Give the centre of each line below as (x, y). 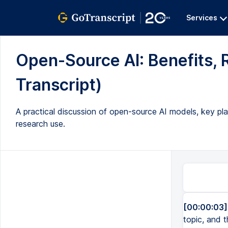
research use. (40, 124)
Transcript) (59, 85)
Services (202, 18)
